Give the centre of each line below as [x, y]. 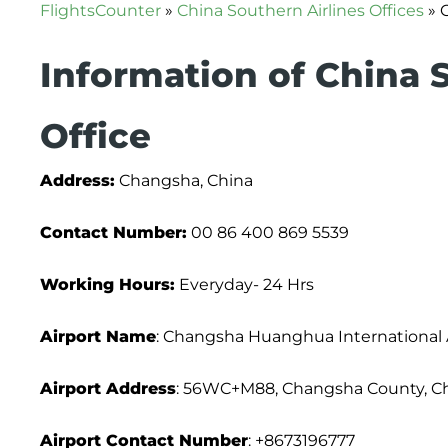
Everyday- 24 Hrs [244, 284]
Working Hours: [107, 284]
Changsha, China [184, 180]
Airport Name [98, 336]
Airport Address [108, 388]
